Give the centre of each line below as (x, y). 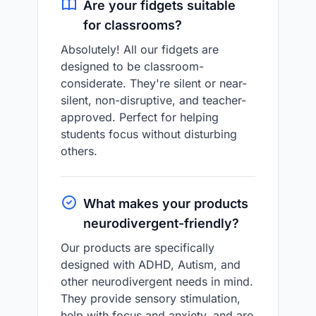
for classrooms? (133, 25)
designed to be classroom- (132, 66)
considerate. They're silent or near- (154, 83)
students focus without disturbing (149, 134)
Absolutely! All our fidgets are (140, 49)
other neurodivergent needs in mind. (157, 281)
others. (79, 151)
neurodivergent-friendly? (161, 223)
